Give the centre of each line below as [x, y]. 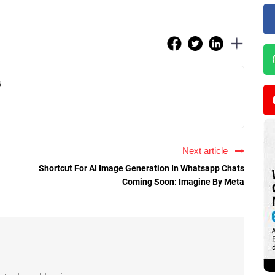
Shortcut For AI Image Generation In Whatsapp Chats [141, 168]
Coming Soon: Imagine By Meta [183, 182]
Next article [207, 151]
